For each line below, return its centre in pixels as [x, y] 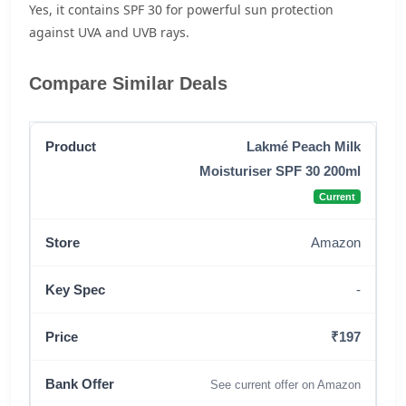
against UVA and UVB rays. [109, 32]
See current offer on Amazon [285, 385]
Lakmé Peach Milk [304, 146]
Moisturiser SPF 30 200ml [280, 171]
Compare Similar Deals [128, 83]
